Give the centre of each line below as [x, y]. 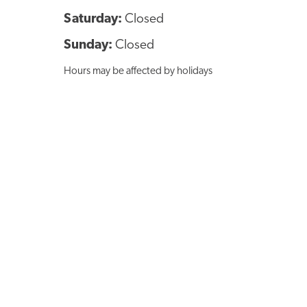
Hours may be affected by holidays [138, 72]
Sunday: [89, 45]
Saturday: [94, 20]
